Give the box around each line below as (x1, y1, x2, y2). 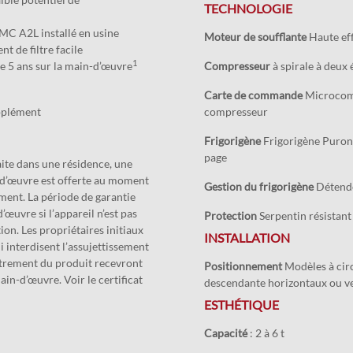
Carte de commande (203, 88, 303, 102)
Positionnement (203, 259, 282, 273)
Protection (203, 209, 257, 222)
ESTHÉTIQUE (203, 297, 279, 312)
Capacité (203, 326, 250, 340)
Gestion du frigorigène (203, 180, 314, 193)
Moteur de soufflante (203, 30, 307, 43)
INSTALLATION (203, 230, 290, 245)
